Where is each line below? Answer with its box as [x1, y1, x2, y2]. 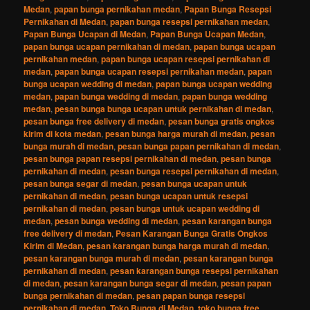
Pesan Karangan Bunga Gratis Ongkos [116, 226, 268, 239]
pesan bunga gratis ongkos [168, 114, 275, 127]
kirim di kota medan [24, 127, 102, 140]
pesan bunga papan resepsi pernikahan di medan [24, 152, 217, 165]
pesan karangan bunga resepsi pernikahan [110, 264, 279, 277]
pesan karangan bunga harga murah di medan [86, 239, 268, 252]
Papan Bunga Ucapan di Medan [24, 27, 147, 40]
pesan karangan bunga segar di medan [64, 276, 217, 289]
